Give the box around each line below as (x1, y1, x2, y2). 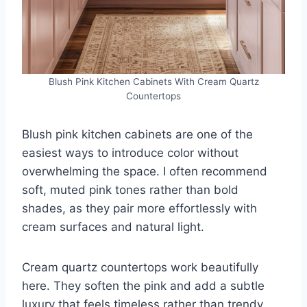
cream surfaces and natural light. (22, 219, 204, 234)
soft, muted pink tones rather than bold (22, 182, 238, 197)
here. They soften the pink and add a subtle (22, 278, 265, 293)
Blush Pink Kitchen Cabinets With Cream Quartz (48, 75, 259, 87)
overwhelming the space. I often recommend (22, 164, 267, 178)
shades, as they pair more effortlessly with (22, 201, 257, 215)
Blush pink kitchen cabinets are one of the (22, 127, 253, 141)
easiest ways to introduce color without (22, 145, 238, 160)
